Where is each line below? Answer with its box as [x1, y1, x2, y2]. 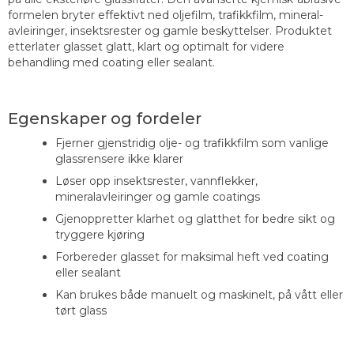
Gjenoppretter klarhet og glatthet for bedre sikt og [55, 212, 335, 226]
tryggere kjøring [55, 228, 145, 242]
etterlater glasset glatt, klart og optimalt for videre [8, 40, 284, 54]
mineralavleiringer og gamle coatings [55, 190, 260, 204]
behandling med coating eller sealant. [8, 55, 215, 70]
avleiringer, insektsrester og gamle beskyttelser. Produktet [8, 24, 332, 38]
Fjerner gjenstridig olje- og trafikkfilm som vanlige [55, 136, 329, 150]
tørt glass [55, 303, 107, 318]
